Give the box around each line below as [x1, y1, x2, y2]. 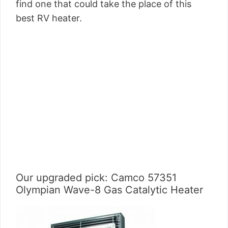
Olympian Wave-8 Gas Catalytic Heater [16, 184, 203, 196]
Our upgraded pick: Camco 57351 [16, 172, 177, 184]
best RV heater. [16, 13, 82, 23]
